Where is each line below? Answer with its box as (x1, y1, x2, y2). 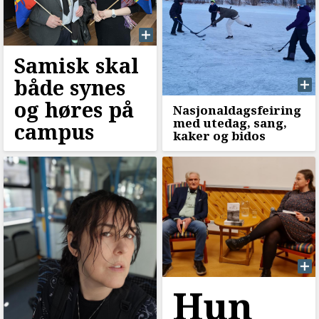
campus (14, 117, 94, 146)
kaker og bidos (172, 127, 266, 145)
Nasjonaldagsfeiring (172, 102, 301, 119)
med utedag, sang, (172, 115, 287, 132)
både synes (14, 73, 125, 102)
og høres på (14, 95, 134, 124)
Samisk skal (14, 51, 139, 80)
